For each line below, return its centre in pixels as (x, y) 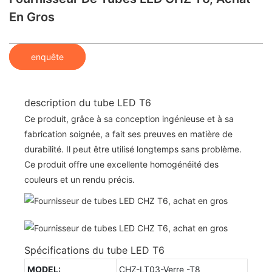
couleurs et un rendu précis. (80, 179)
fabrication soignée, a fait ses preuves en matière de (128, 134)
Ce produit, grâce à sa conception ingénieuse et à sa (129, 118)
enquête (47, 56)
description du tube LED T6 (88, 102)
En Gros (32, 17)
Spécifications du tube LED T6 (94, 250)
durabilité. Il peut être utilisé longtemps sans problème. (133, 149)
